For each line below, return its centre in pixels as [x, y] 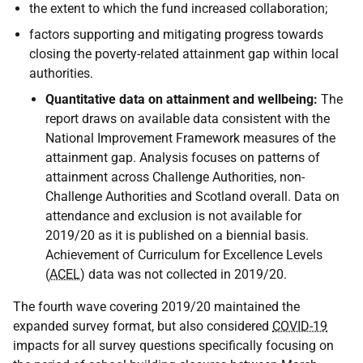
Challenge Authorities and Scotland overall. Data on [192, 197]
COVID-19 [300, 327]
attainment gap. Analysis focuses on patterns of [183, 158]
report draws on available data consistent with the [188, 119]
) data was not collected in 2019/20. [184, 275]
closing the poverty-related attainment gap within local [184, 54]
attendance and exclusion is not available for [173, 216]
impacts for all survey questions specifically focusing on [173, 346]
